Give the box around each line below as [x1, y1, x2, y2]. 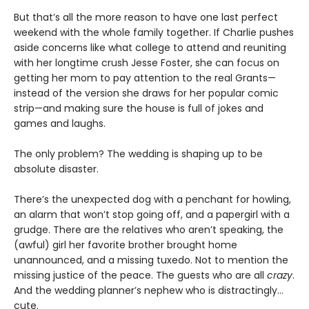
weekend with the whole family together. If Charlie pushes [14, 26, 294, 39]
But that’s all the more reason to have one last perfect [14, 10, 278, 24]
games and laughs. [14, 117, 106, 130]
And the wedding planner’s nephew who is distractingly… [14, 283, 283, 297]
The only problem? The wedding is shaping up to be [14, 147, 263, 161]
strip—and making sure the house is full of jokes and [14, 101, 263, 115]
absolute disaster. [14, 162, 99, 176]
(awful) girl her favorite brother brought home [14, 238, 237, 252]
